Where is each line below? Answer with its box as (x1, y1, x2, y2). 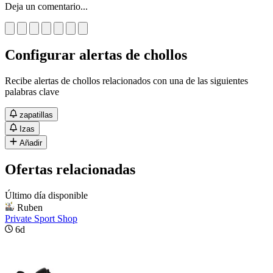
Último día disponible (5, 190, 88, 200)
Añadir (19, 138, 43, 147)
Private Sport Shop (5, 213, 77, 224)
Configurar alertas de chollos (5, 46, 187, 63)
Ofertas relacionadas (5, 161, 135, 177)
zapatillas (19, 110, 54, 119)
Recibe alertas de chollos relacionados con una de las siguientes (5, 75, 248, 86)
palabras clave (5, 86, 59, 97)
